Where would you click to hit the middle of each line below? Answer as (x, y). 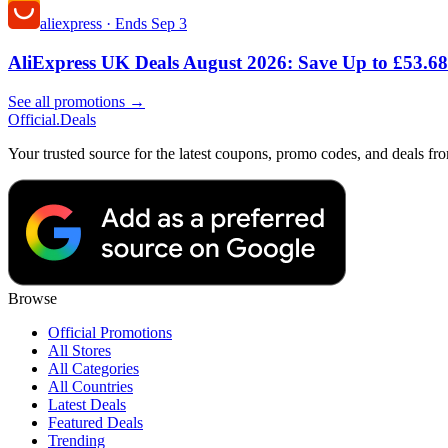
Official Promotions (110, 332)
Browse (32, 298)
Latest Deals (87, 404)
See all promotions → (76, 101)
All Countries (90, 386)
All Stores (79, 350)
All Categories (93, 368)
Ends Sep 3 (149, 24)
